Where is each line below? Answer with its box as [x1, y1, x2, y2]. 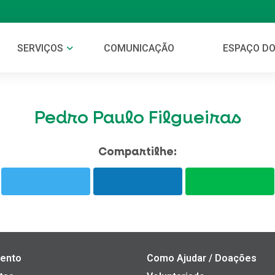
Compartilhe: [98, 146, 177, 158]
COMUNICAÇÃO [104, 42, 174, 54]
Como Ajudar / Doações [147, 252, 257, 264]
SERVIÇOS [17, 42, 66, 54]
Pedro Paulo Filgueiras [34, 109, 241, 127]
